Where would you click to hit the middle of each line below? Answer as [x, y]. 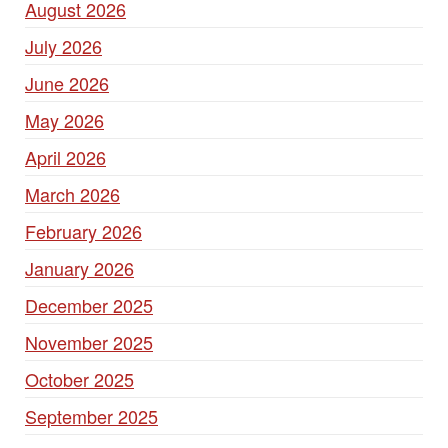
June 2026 [67, 83]
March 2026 [72, 194]
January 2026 [79, 268]
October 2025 [79, 379]
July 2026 [63, 46]
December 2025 [89, 305]
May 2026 [64, 120]
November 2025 [89, 342]
